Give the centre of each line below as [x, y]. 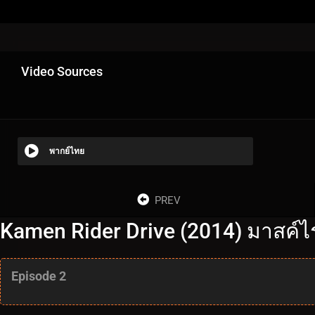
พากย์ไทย [67, 151]
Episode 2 [39, 276]
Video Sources [62, 71]
